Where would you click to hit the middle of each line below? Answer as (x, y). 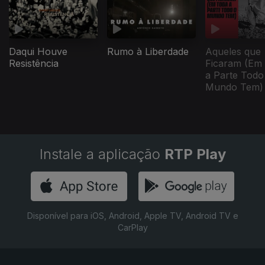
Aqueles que (233, 51)
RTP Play (195, 154)
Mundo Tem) (234, 87)
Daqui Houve (38, 51)
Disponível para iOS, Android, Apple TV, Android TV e (132, 215)
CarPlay (132, 227)
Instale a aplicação (102, 154)
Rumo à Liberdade (148, 51)
